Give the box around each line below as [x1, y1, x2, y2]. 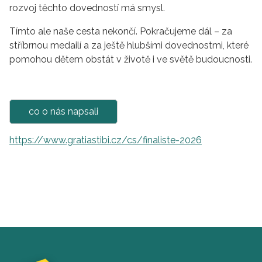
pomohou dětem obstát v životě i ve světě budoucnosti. [9, 53, 252, 65]
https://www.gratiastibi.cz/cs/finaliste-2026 [9, 134, 202, 146]
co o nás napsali [29, 105, 98, 117]
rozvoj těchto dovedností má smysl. [9, 2, 165, 13]
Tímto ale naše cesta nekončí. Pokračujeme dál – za [9, 25, 232, 37]
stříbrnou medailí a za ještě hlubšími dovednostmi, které [9, 39, 249, 51]
